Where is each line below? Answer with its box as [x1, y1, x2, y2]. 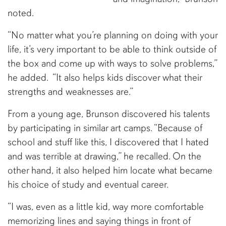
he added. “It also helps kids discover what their [8, 71, 202, 84]
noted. [8, 7, 36, 19]
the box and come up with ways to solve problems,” [8, 57, 217, 70]
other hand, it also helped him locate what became [8, 164, 212, 177]
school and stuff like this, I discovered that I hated [8, 136, 209, 148]
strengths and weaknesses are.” [8, 85, 135, 98]
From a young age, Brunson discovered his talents [8, 107, 210, 120]
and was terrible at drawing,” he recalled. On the [8, 150, 201, 162]
